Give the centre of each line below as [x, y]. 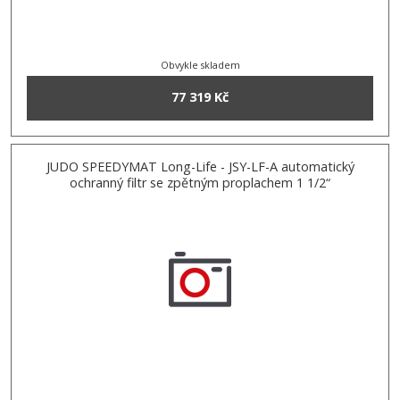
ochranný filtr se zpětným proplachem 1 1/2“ [200, 182]
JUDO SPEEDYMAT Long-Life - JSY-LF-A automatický [200, 166]
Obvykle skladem [200, 65]
